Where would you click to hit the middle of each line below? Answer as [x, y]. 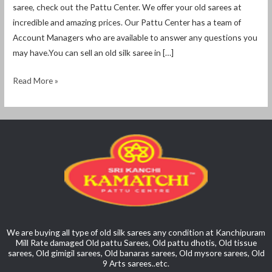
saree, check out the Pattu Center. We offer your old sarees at [127, 7]
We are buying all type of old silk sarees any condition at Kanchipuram [136, 232]
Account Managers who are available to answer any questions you [135, 38]
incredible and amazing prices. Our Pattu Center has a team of [127, 22]
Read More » [36, 80]
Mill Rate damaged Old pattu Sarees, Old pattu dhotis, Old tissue [136, 242]
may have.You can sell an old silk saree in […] [93, 53]
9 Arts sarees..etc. [136, 263]
